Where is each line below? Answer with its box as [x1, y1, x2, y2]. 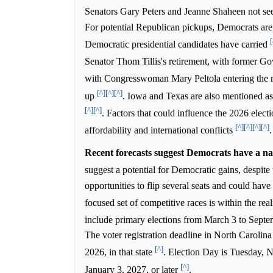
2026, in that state [85, 247, 155, 258]
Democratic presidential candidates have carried [85, 38, 270, 49]
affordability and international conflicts [85, 125, 235, 136]
